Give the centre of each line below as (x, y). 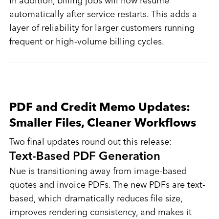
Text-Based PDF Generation (85, 157)
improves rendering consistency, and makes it (100, 213)
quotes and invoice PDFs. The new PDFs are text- (107, 186)
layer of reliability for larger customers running (102, 29)
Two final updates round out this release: (90, 142)
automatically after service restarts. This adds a (103, 15)
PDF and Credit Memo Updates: (99, 108)
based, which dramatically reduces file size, (96, 199)
